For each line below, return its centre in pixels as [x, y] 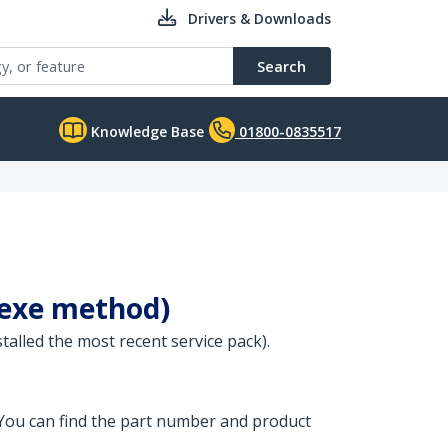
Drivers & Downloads [259, 18]
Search [281, 66]
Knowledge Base [145, 131]
